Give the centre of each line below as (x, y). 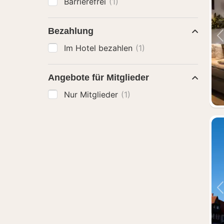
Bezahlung (71, 31)
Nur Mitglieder (92, 94)
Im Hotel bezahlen (99, 48)
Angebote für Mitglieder (98, 77)
